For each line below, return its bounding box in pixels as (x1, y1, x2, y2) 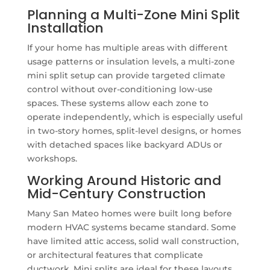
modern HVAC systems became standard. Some (27, 221, 236, 233)
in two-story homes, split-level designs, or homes (27, 125, 241, 136)
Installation (27, 18, 104, 37)
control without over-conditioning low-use (27, 83, 213, 95)
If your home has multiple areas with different (27, 42, 228, 53)
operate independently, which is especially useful (27, 111, 243, 122)
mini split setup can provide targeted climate (27, 69, 225, 81)
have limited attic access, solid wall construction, (27, 235, 239, 246)
